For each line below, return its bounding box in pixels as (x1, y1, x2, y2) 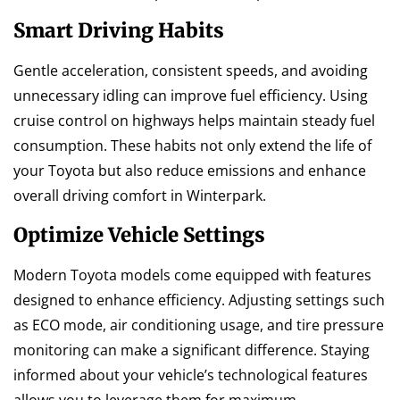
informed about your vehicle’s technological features (13, 364, 368, 385)
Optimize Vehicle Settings (13, 221, 265, 247)
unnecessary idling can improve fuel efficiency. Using (13, 86, 368, 106)
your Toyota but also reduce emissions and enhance (13, 161, 366, 181)
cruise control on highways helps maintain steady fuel (13, 111, 375, 131)
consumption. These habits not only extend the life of (13, 136, 371, 156)
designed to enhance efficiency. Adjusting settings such (13, 289, 385, 310)
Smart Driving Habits (13, 18, 224, 44)
